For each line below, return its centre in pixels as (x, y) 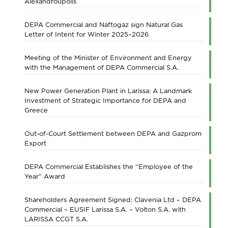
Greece (36, 110)
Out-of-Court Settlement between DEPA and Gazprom (113, 134)
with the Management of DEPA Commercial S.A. (102, 67)
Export (35, 143)
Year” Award (45, 176)
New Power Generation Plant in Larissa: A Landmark (108, 91)
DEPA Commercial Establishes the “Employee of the (109, 167)
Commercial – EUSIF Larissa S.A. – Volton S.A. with (105, 209)
